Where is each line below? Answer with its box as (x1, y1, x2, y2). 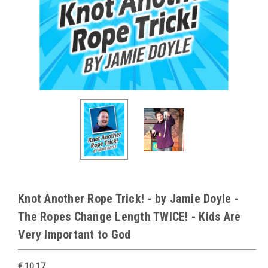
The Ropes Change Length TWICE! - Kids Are (18, 209, 241, 224)
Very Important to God (18, 227, 131, 242)
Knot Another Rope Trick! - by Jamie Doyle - (18, 191, 239, 206)
